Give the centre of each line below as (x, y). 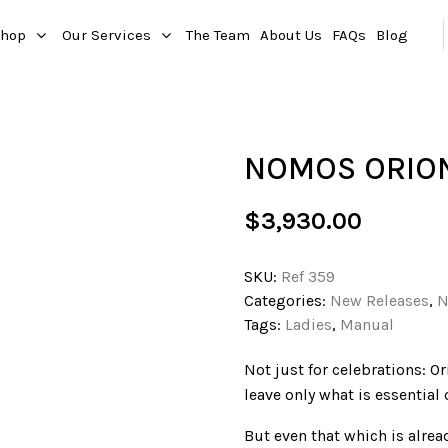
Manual (367, 324)
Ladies (308, 324)
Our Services (106, 34)
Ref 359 (308, 276)
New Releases (379, 300)
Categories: (287, 300)
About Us (291, 34)
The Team (218, 34)
